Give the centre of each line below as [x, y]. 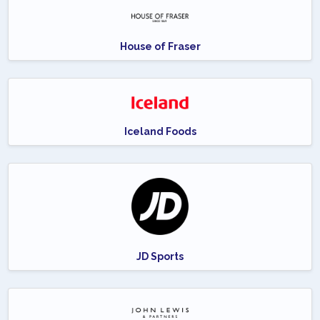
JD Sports [160, 257]
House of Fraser [160, 47]
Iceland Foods [160, 132]
